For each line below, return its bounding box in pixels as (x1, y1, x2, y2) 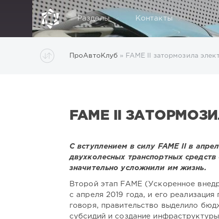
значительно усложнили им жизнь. (69, 165, 209, 172)
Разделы (77, 15, 109, 22)
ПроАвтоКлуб (69, 52, 118, 59)
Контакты (135, 15, 173, 22)
